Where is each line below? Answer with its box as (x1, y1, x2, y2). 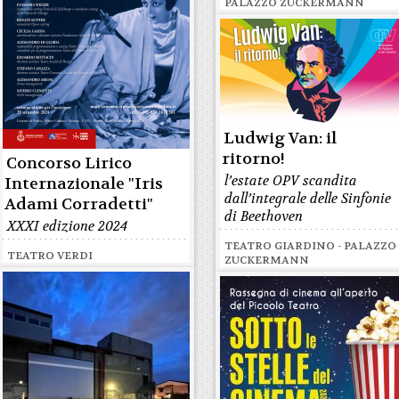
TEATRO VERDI (7, 248, 94, 263)
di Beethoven (224, 208, 304, 225)
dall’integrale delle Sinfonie (224, 190, 392, 208)
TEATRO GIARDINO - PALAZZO (224, 239, 397, 253)
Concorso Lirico (6, 153, 133, 174)
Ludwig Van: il (224, 128, 338, 149)
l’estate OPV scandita (224, 172, 358, 190)
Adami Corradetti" (4, 194, 154, 215)
